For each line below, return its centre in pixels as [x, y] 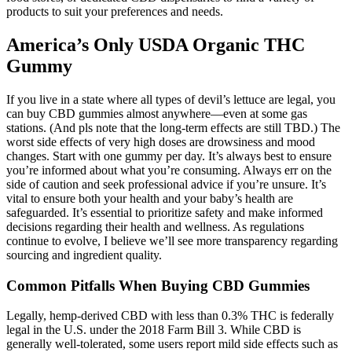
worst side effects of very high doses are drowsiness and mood [161, 142]
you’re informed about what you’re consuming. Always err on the [169, 170]
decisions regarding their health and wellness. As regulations [155, 227]
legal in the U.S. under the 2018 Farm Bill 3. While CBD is [154, 330]
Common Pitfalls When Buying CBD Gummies [158, 285]
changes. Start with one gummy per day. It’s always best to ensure [169, 156]
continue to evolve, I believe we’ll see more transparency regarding [172, 241]
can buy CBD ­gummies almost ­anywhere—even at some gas [157, 114]
